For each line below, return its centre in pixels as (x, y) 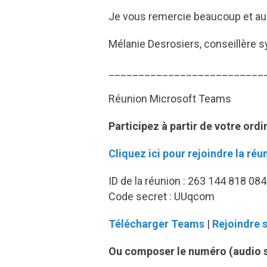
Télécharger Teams (156, 224)
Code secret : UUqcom (162, 197)
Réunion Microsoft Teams (170, 99)
